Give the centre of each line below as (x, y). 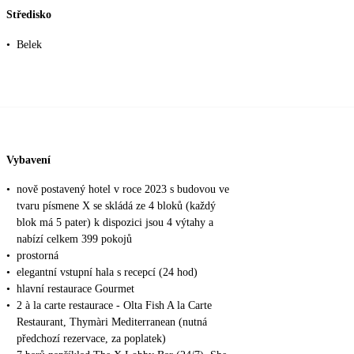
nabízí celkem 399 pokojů (74, 239)
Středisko (29, 15)
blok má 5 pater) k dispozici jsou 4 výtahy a (115, 223)
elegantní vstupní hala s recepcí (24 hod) (107, 273)
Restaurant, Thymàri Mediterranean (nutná (112, 322)
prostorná (38, 256)
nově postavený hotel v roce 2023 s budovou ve (123, 190)
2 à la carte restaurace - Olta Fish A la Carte (114, 306)
